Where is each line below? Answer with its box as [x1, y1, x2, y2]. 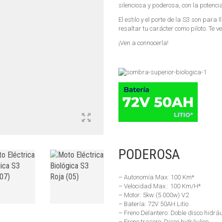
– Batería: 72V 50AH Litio [118, 200, 188, 208]
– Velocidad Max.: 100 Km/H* [118, 182, 201, 190]
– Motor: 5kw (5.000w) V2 [118, 191, 189, 199]
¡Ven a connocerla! [118, 39, 168, 47]
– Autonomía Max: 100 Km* [118, 173, 194, 181]
